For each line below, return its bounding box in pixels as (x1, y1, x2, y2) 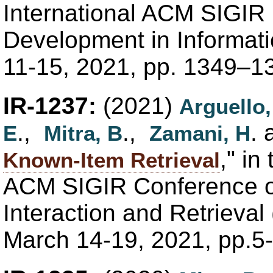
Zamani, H (149, 121, 250, 145)
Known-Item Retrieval (3, 147, 220, 172)
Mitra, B (44, 121, 122, 145)
